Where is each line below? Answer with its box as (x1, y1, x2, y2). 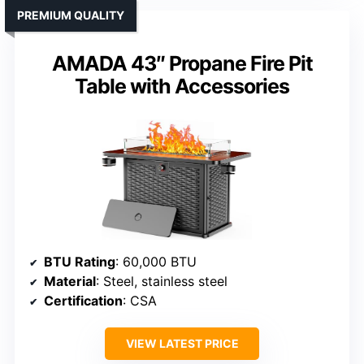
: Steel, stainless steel (96, 272, 227, 289)
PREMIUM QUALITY (17, 8, 124, 23)
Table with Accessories (75, 74, 289, 99)
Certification (44, 292, 123, 309)
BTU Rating (44, 253, 115, 270)
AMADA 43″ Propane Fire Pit (51, 51, 313, 76)
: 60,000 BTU (115, 253, 197, 270)
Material (44, 272, 96, 289)
